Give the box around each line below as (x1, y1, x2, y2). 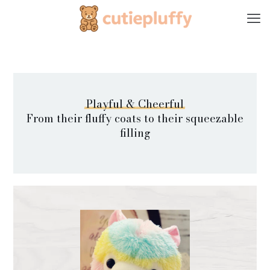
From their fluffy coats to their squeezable (27, 110, 243, 127)
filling (120, 125, 150, 141)
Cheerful (138, 96, 184, 112)
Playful (86, 96, 123, 112)
